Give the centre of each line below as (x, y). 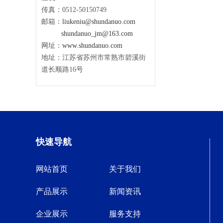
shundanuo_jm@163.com (97, 34)
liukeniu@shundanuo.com (99, 22)
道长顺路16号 (62, 69)
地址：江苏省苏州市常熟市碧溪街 (94, 57)
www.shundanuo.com (92, 46)
